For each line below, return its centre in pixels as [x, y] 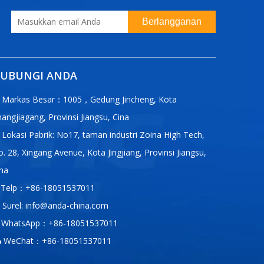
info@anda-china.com [67, 205]
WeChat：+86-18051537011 [56, 241]
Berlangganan [171, 22]
